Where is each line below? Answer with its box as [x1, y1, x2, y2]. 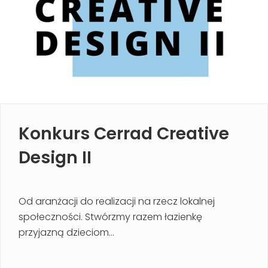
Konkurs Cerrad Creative [19, 121, 229, 145]
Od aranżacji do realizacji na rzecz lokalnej [19, 194, 215, 208]
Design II [19, 145, 92, 169]
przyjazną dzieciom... [19, 225, 114, 239]
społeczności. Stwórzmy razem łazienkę [19, 209, 202, 224]
